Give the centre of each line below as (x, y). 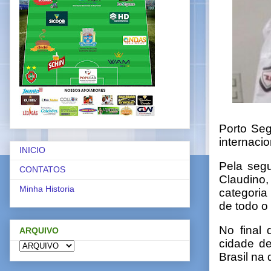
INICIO (32, 150)
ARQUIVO (39, 230)
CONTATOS (42, 170)
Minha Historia (47, 189)
